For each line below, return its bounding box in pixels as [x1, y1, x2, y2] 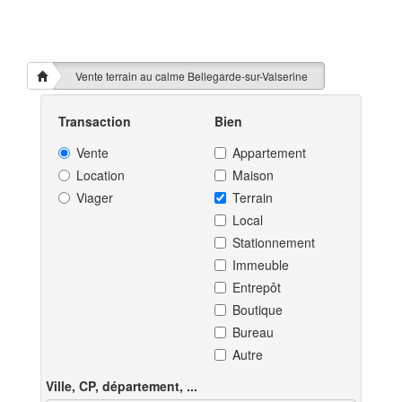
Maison [232, 166, 274, 184]
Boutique [232, 301, 283, 319]
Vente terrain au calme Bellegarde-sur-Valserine [75, 68, 308, 83]
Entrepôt [232, 278, 281, 296]
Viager [76, 188, 113, 206]
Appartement [232, 144, 306, 162]
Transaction [58, 112, 131, 130]
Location [76, 166, 125, 184]
